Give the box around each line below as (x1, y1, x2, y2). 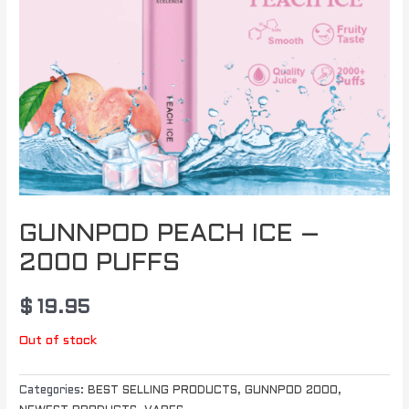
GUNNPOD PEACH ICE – (19, 223, 320, 247)
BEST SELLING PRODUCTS (88, 385, 238, 397)
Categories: (19, 385, 89, 397)
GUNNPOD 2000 (245, 385, 339, 397)
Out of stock (19, 334, 98, 347)
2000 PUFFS (19, 252, 181, 277)
